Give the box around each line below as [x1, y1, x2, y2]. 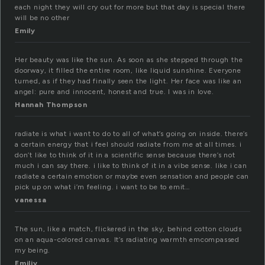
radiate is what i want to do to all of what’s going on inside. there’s [15, 130, 248, 138]
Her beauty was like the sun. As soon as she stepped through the [15, 56, 243, 64]
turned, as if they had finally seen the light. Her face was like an [15, 77, 242, 86]
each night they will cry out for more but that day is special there [15, 3, 245, 12]
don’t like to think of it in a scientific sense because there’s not [15, 151, 235, 160]
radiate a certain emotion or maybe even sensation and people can [15, 172, 250, 181]
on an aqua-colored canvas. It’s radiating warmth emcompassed [15, 235, 240, 244]
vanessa [15, 196, 47, 205]
